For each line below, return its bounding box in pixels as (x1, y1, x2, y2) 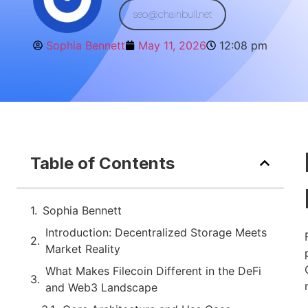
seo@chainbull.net (133, 7, 212, 21)
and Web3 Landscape (45, 280, 157, 294)
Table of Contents (30, 153, 175, 173)
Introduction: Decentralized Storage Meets (45, 225, 267, 239)
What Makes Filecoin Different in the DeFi (45, 263, 261, 278)
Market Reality (45, 241, 120, 256)
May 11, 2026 (138, 38, 206, 52)
